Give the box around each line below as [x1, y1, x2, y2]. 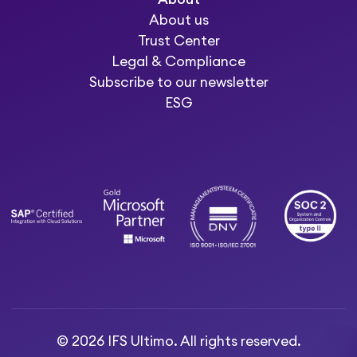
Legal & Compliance [112, 54, 245, 69]
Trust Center [137, 33, 220, 48]
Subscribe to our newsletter [88, 75, 269, 89]
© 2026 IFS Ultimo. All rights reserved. [56, 334, 301, 348]
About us [148, 13, 209, 27]
